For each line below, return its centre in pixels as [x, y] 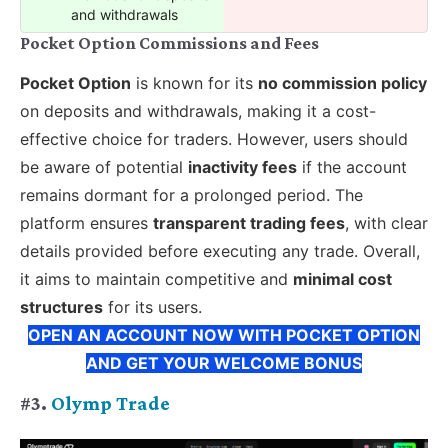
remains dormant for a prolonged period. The [191, 194]
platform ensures [86, 222]
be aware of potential [104, 166]
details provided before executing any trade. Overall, [220, 250]
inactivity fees [242, 166]
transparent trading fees [249, 222]
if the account [352, 166]
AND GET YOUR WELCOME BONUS [224, 362]
